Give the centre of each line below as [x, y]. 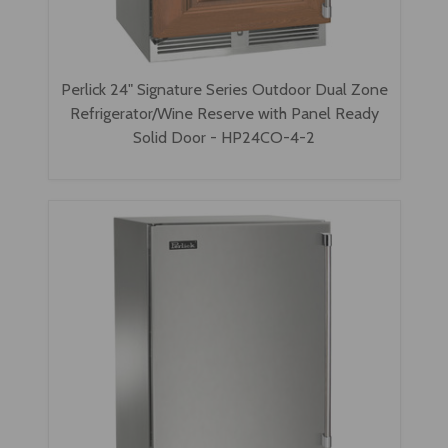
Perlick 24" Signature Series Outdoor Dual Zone [224, 89]
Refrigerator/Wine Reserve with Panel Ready [224, 113]
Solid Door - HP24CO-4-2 [224, 137]
